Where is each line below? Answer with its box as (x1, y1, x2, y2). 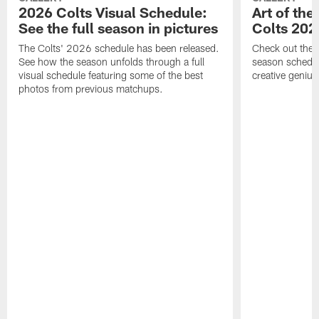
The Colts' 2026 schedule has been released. (19, 41, 220, 54)
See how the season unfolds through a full (19, 55, 205, 68)
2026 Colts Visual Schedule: (19, 3, 208, 21)
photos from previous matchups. (19, 82, 164, 95)
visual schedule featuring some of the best (19, 68, 204, 81)
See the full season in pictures (19, 19, 219, 36)
